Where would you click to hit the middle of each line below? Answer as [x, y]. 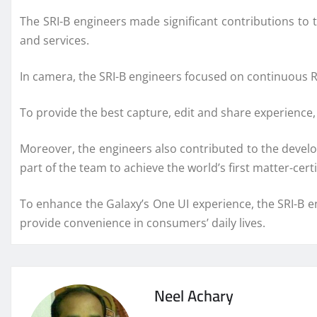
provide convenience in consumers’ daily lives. [143, 223]
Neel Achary [194, 296]
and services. [54, 41]
